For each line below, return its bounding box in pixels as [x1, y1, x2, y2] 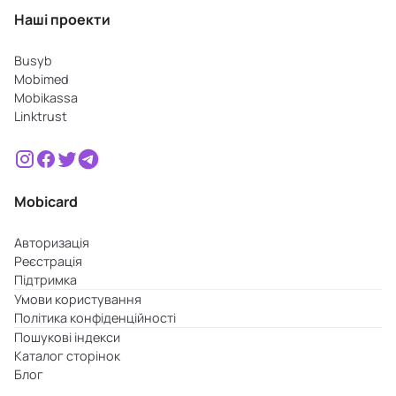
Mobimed [14, 71, 69, 88]
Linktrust [14, 108, 67, 126]
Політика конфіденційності [14, 308, 176, 326]
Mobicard [14, 191, 78, 211]
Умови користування [14, 290, 141, 308]
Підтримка [14, 270, 77, 288]
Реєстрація [14, 252, 82, 270]
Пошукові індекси [14, 328, 120, 346]
